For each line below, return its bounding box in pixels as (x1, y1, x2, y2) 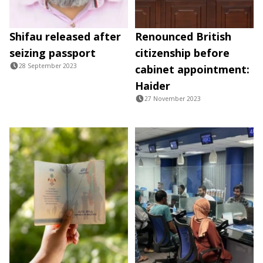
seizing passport (9, 46, 96, 60)
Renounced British (135, 29, 231, 44)
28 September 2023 (19, 62, 77, 70)
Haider (135, 79, 170, 93)
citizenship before (135, 46, 230, 60)
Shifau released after (9, 29, 121, 44)
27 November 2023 (144, 95, 201, 103)
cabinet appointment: (135, 62, 249, 77)
